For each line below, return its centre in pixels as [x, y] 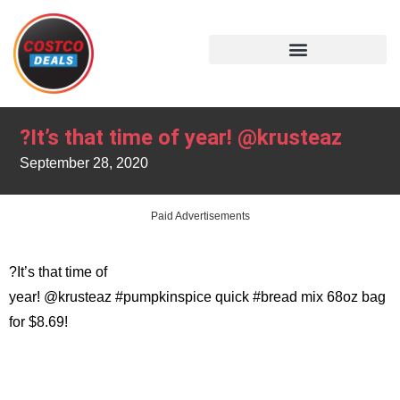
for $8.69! [38, 321]
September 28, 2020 [84, 163]
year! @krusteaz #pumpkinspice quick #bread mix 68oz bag [197, 296]
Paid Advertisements [200, 216]
